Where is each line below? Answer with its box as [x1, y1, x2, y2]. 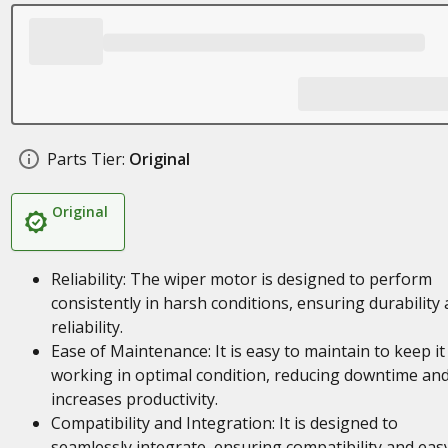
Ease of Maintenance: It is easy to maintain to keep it [50, 340, 445, 362]
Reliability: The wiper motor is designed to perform [50, 268, 432, 290]
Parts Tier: [46, 148, 125, 170]
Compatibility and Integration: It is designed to [50, 412, 398, 434]
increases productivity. [50, 388, 218, 410]
